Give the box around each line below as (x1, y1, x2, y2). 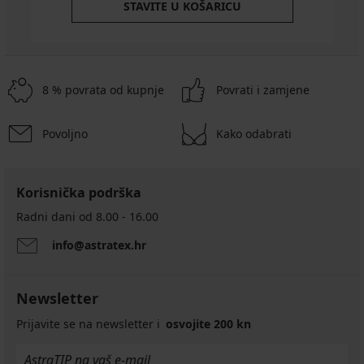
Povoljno (42, 126, 88, 142)
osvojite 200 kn (166, 316, 251, 332)
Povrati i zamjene (216, 82, 310, 98)
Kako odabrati (216, 126, 292, 142)
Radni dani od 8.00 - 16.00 (16, 209, 158, 225)
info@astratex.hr (52, 237, 146, 253)
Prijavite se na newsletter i (16, 316, 163, 332)
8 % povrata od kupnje (42, 82, 164, 98)
